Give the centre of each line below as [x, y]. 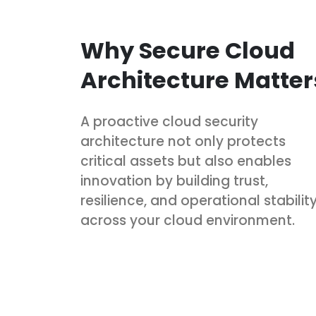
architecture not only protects [183, 141]
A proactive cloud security [169, 122]
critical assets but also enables [186, 161]
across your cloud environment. [188, 220]
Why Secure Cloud [188, 50]
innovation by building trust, [174, 181]
